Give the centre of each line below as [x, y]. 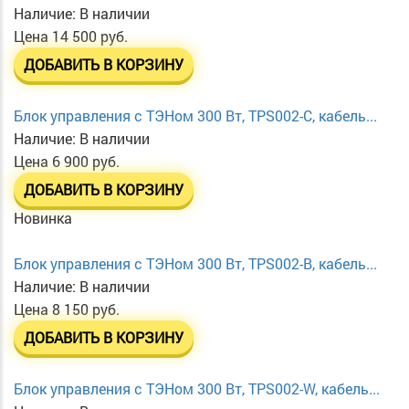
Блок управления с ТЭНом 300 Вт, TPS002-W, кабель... [197, 389]
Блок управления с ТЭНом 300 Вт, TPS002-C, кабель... [195, 116]
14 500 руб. [90, 37]
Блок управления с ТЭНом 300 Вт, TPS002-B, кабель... [195, 264]
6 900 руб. [86, 162]
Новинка [43, 218]
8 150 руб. [86, 309]
